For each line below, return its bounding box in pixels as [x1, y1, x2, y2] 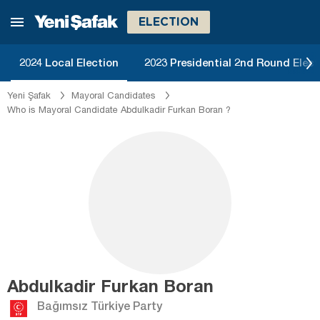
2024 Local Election [19, 56, 119, 69]
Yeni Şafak [7, 90, 51, 101]
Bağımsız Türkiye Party [37, 299, 162, 312]
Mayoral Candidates [71, 90, 156, 101]
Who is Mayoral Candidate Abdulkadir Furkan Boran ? [7, 104, 231, 115]
